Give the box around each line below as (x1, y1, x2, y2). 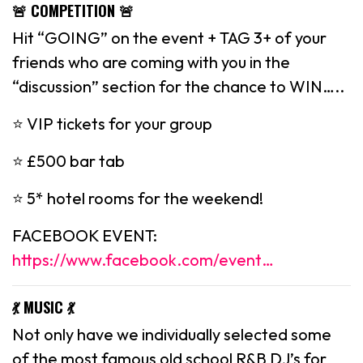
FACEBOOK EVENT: (12, 224, 157, 246)
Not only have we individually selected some (12, 323, 331, 344)
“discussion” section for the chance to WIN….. (12, 75, 344, 96)
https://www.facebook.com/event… (12, 249, 274, 270)
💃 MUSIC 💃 (12, 296, 75, 318)
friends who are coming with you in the (12, 51, 290, 72)
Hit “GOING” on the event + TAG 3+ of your (12, 27, 327, 48)
